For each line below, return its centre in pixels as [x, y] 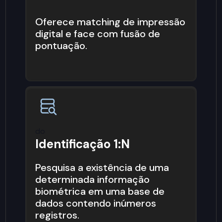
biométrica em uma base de [100, 192]
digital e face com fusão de [98, 33]
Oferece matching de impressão [111, 22]
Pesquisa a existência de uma [102, 168]
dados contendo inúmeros [96, 203]
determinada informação [93, 180]
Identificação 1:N [83, 144]
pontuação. [61, 45]
